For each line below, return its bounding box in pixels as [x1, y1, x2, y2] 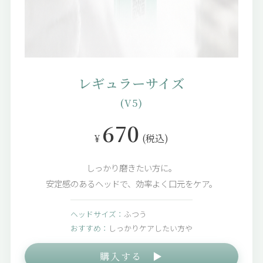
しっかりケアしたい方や [109, 222, 193, 234]
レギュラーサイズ [77, 73, 186, 93]
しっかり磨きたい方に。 [86, 161, 177, 174]
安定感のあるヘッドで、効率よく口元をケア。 [46, 177, 217, 190]
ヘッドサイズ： [70, 208, 124, 220]
